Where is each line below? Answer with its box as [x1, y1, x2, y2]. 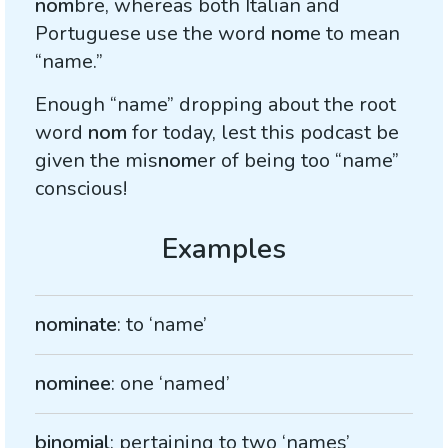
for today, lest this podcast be [127, 119, 399, 146]
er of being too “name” [197, 147, 399, 174]
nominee [35, 370, 111, 397]
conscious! [35, 175, 127, 202]
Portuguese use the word [35, 20, 271, 47]
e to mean [310, 20, 400, 47]
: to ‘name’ [117, 311, 207, 338]
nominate [35, 311, 117, 338]
